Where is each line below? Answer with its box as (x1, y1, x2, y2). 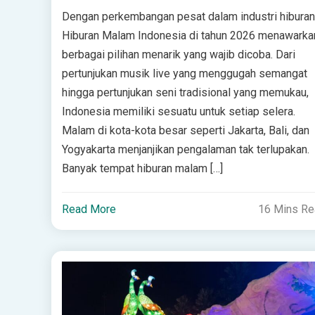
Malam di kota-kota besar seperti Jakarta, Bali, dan (61, 124, 309, 138)
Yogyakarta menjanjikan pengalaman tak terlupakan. (61, 143, 309, 157)
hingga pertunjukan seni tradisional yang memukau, (61, 86, 309, 100)
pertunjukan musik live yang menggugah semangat (61, 67, 307, 81)
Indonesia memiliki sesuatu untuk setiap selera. (61, 105, 295, 119)
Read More (61, 202, 116, 217)
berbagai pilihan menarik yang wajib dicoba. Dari (61, 48, 295, 62)
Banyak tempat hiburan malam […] (61, 162, 223, 176)
